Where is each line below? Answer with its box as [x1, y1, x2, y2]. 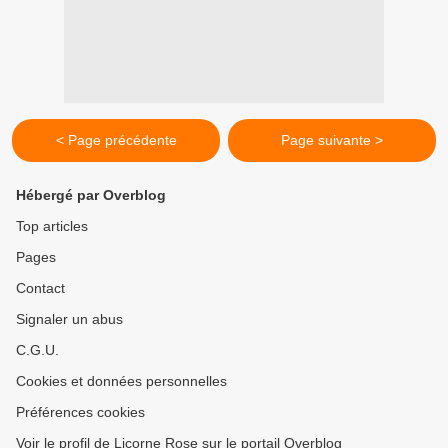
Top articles [16, 218, 88, 234]
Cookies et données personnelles [16, 373, 227, 389]
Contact [16, 280, 65, 296]
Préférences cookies [16, 404, 145, 420]
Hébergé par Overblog [16, 187, 166, 203]
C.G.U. [16, 342, 59, 358]
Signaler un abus [16, 311, 123, 327]
